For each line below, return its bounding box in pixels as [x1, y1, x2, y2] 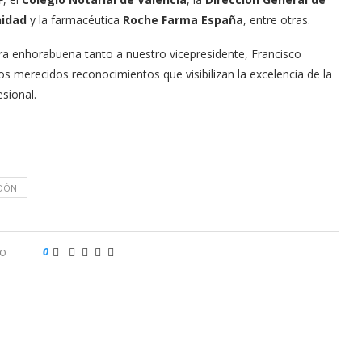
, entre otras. [243, 12, 310, 28]
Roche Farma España [123, 12, 243, 28]
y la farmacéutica [27, 12, 123, 28]
